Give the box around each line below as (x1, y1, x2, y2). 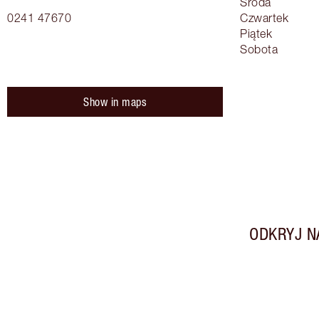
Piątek (240, 27, 272, 41)
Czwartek (240, 11, 288, 25)
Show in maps (83, 95, 147, 109)
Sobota (240, 43, 278, 56)
